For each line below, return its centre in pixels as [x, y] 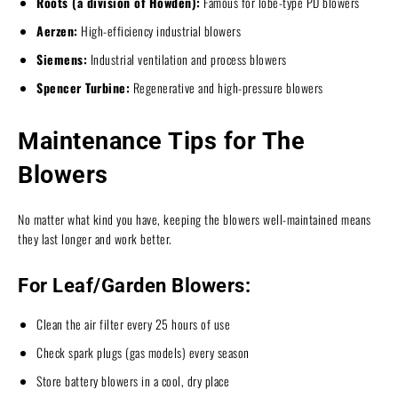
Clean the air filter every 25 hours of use [133, 323]
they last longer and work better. [95, 238]
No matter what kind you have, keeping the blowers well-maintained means [195, 219]
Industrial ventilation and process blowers [187, 59]
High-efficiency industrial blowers [159, 30]
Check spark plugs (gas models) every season [143, 352]
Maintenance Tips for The [161, 141]
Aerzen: [57, 30]
